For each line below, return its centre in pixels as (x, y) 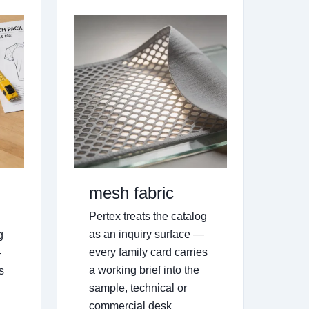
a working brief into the (144, 270)
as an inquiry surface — (146, 235)
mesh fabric (131, 193)
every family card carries (148, 252)
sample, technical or (138, 288)
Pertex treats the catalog (148, 217)
